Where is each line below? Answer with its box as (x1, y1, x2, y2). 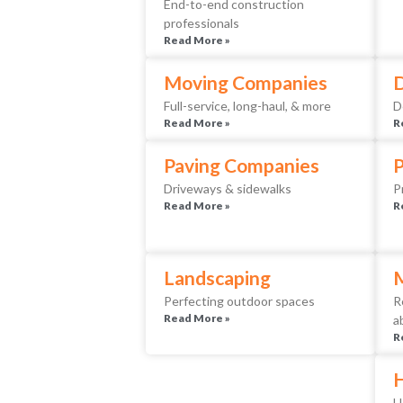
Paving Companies (164, 154, 319, 177)
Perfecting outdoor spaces (164, 293, 315, 309)
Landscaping (164, 266, 271, 290)
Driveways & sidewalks (164, 181, 291, 197)
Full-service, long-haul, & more (164, 98, 331, 114)
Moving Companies (164, 71, 327, 94)
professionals (164, 15, 239, 31)
